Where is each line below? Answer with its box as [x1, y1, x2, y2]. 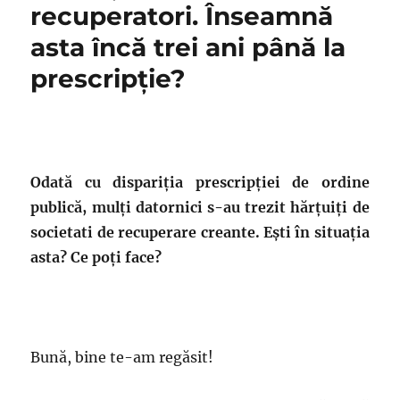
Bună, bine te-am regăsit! [30, 348, 214, 366]
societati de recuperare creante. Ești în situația [30, 223, 370, 241]
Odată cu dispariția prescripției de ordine [30, 173, 370, 191]
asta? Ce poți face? [30, 248, 162, 266]
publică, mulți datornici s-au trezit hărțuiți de [30, 198, 370, 216]
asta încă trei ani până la [30, 32, 346, 62]
